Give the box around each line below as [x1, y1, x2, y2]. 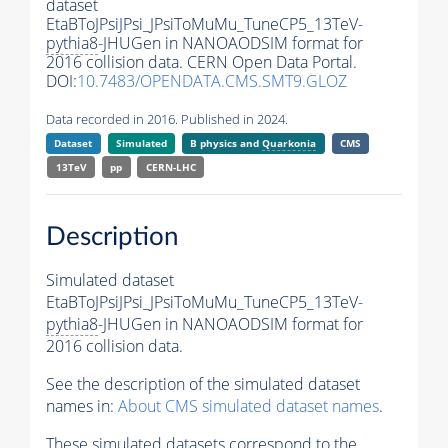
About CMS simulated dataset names [118, 394, 379, 417]
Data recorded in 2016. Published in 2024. [46, 110, 288, 129]
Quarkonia [262, 136, 317, 151]
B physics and [190, 136, 263, 151]
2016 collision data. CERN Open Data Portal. [46, 51, 357, 74]
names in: [46, 394, 118, 417]
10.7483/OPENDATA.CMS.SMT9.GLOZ [77, 70, 347, 93]
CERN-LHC [145, 160, 196, 175]
